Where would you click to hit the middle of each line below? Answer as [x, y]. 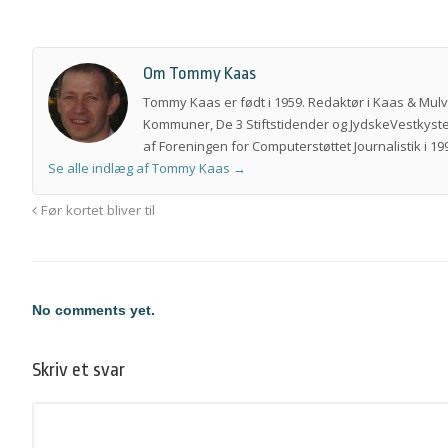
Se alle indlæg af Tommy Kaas [140, 168]
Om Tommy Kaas [199, 73]
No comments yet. [93, 309]
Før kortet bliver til [96, 209]
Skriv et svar [78, 369]
